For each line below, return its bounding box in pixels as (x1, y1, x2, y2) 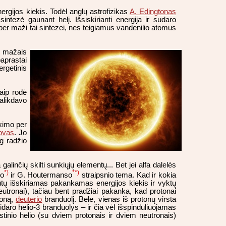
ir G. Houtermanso (8, 171, 73, 180)
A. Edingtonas (129, 8, 177, 16)
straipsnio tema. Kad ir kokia (79, 171, 177, 180)
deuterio (16, 195, 42, 204)
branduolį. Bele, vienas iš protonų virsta (42, 195, 177, 204)
